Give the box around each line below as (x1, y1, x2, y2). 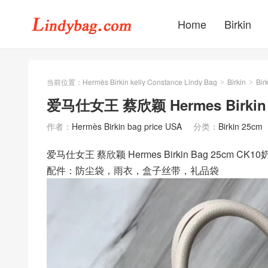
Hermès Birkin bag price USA (72, 120, 182, 132)
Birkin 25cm (218, 120, 263, 132)
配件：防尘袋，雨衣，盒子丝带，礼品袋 (47, 163, 219, 177)
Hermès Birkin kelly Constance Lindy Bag (83, 77, 217, 87)
